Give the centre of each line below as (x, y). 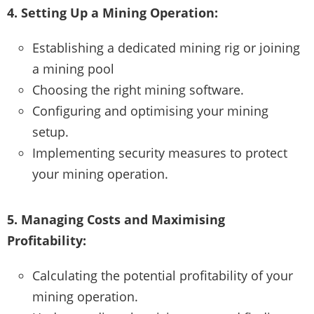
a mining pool (73, 68)
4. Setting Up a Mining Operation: (112, 12)
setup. (50, 131)
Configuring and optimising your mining (150, 110)
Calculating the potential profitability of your (163, 275)
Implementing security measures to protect (160, 152)
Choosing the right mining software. (138, 89)
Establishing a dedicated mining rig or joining (166, 47)
